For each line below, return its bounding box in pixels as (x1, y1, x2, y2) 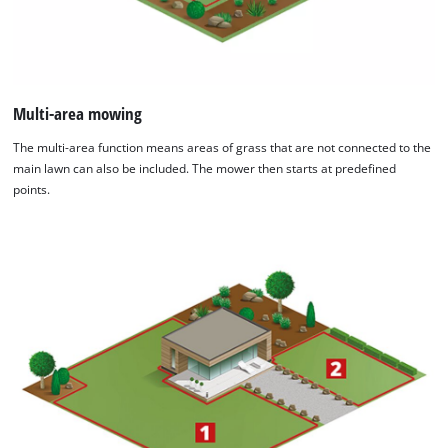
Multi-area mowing (13, 101, 143, 125)
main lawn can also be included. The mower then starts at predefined (13, 160, 397, 176)
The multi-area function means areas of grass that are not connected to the (13, 139, 432, 155)
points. (13, 181, 51, 197)
